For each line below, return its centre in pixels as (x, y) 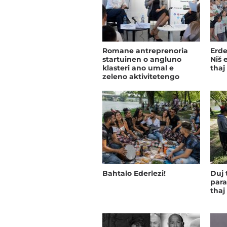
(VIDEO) (117, 85)
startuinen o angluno (142, 59)
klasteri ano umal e (138, 68)
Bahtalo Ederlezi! (134, 173)
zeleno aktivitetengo (141, 76)
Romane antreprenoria (145, 50)
